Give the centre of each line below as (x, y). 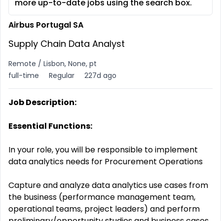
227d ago (100, 75)
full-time (24, 75)
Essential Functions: (50, 126)
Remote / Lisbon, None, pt (53, 64)
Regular (62, 75)
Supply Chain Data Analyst (67, 44)
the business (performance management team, (102, 197)
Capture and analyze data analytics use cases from (108, 185)
